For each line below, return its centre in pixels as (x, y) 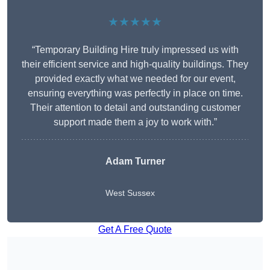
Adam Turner (135, 162)
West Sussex (130, 193)
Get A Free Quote (135, 230)
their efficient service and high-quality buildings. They (135, 64)
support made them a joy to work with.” (135, 122)
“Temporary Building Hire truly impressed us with (135, 50)
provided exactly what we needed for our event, (135, 79)
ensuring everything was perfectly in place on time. (135, 93)
